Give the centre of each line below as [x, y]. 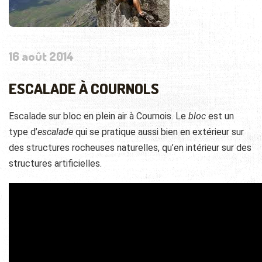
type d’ [23, 132]
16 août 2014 [41, 56]
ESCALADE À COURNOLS [84, 89]
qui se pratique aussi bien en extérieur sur [158, 132]
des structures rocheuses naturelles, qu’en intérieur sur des [130, 148]
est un [220, 116]
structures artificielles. [55, 164]
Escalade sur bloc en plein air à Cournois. [92, 116]
